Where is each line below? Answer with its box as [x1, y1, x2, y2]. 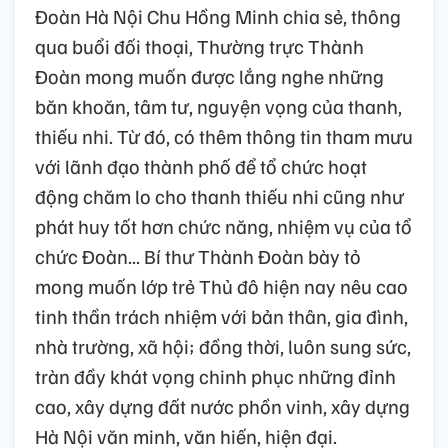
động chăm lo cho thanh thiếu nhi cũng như [35, 182, 404, 209]
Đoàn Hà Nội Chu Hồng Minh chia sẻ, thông [35, 2, 401, 29]
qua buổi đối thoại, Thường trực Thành [35, 32, 364, 59]
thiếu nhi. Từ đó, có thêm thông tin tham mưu [35, 122, 413, 149]
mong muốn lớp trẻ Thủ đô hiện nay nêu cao [35, 272, 408, 299]
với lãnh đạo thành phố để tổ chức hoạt [35, 152, 367, 179]
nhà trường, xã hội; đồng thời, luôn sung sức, [35, 332, 411, 359]
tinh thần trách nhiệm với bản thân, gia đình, [35, 302, 408, 329]
